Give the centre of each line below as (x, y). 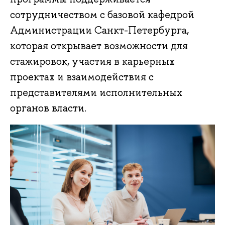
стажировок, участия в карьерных (92, 62)
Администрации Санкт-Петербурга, (99, 30)
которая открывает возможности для (99, 46)
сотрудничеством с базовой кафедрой (102, 15)
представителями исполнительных (96, 93)
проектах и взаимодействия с (82, 77)
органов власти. (48, 108)
